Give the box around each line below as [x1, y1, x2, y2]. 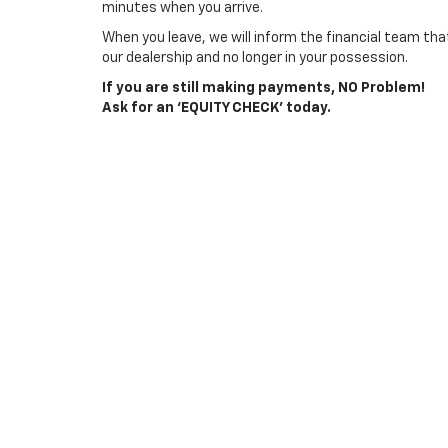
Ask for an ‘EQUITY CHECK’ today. [102, 101, 331, 116]
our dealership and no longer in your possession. [102, 51, 408, 66]
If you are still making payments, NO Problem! [102, 81, 425, 96]
